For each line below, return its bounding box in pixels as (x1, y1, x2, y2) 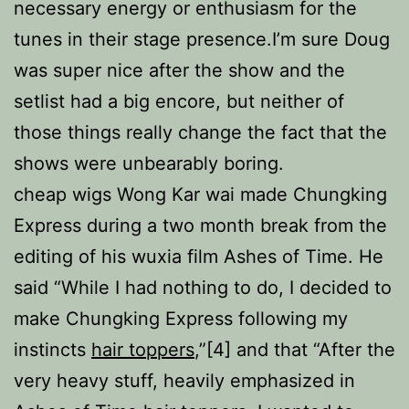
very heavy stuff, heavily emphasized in (14, 370, 355, 392)
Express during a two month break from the (14, 215, 387, 236)
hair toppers (91, 339, 194, 361)
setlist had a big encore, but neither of (14, 90, 344, 112)
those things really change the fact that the (14, 121, 387, 143)
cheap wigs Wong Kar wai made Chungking (14, 184, 387, 205)
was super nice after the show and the (14, 59, 345, 81)
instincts (14, 339, 91, 361)
